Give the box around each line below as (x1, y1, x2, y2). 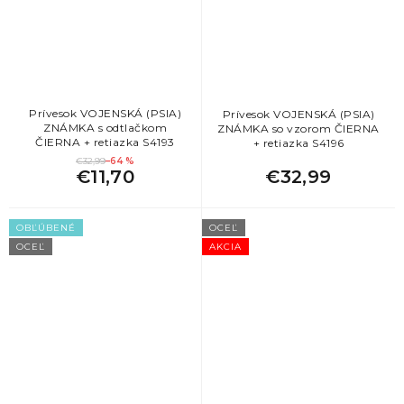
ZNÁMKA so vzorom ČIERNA (217, 121, 380, 135)
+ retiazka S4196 (252, 135, 344, 150)
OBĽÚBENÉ (16, 221, 76, 234)
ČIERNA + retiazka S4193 (35, 135, 175, 150)
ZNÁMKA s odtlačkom (43, 121, 167, 135)
